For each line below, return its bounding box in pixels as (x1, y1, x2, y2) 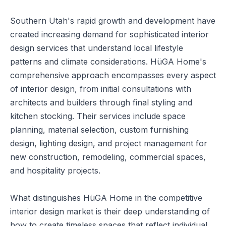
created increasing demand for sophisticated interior (10, 29, 209, 39)
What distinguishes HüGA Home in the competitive (10, 193, 202, 203)
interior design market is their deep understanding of (10, 206, 210, 216)
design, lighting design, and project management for (10, 138, 207, 148)
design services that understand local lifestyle (10, 43, 183, 53)
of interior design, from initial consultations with (10, 84, 191, 94)
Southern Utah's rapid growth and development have (10, 16, 215, 26)
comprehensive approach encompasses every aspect (10, 70, 216, 80)
